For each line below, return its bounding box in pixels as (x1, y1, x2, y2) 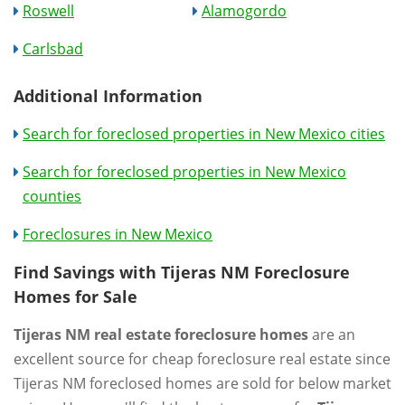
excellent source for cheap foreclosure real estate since (14, 348, 391, 369)
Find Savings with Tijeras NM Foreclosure (14, 260, 350, 283)
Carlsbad (23, 38, 83, 59)
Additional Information (14, 84, 202, 107)
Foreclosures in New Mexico (23, 223, 212, 244)
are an (308, 324, 355, 344)
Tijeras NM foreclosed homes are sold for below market (14, 372, 391, 393)
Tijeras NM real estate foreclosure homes (14, 324, 308, 344)
